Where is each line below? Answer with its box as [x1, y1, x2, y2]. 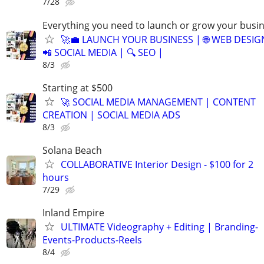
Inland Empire [42, 206, 104, 220]
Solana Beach [42, 143, 102, 157]
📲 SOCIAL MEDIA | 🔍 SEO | [42, 45, 163, 59]
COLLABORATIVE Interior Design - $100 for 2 [61, 157, 253, 171]
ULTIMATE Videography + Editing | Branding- [61, 220, 258, 234]
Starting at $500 [42, 81, 113, 94]
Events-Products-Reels [42, 233, 142, 247]
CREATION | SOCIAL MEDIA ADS [42, 108, 180, 121]
